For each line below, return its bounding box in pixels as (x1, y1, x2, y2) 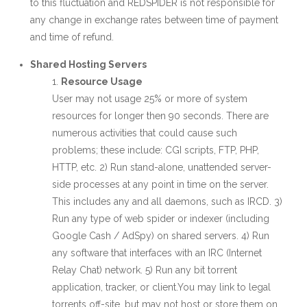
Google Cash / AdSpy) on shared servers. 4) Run (52, 230, 269, 241)
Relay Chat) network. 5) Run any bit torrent (52, 265, 237, 275)
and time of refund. (30, 32, 114, 42)
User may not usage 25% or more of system (52, 93, 247, 104)
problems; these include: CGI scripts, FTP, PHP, (52, 145, 259, 156)
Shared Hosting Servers (30, 59, 147, 70)
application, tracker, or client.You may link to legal (52, 282, 271, 293)
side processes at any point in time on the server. (52, 179, 269, 190)
